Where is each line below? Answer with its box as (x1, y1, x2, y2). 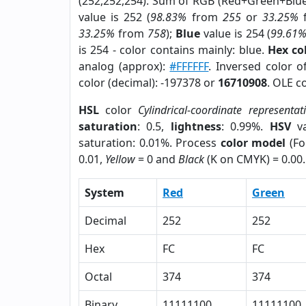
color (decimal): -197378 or (79, 75, 218, 90)
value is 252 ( (79, 10, 151, 25)
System (85, 185, 124, 200)
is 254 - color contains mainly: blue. (79, 42, 268, 57)
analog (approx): (79, 59, 170, 74)
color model (220, 135, 286, 150)
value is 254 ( (199, 26, 271, 41)
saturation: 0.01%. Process (79, 135, 221, 150)
